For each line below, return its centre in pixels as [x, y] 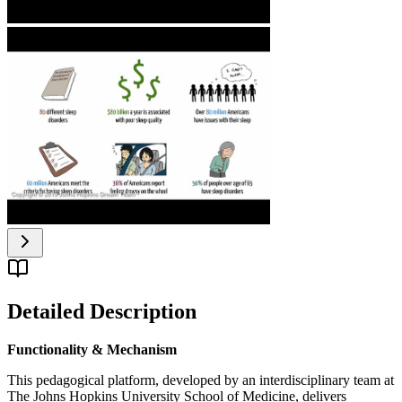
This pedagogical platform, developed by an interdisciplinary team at [201, 380]
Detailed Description [102, 312]
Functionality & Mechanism [92, 350]
